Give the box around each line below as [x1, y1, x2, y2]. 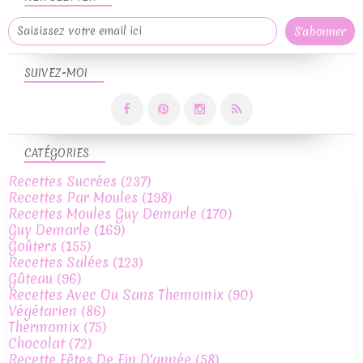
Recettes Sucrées [8, 172, 117, 191]
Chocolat [8, 334, 65, 353]
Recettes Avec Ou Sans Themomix [8, 285, 224, 305]
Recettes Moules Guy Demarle [8, 204, 197, 224]
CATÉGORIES [24, 146, 89, 161]
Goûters [8, 237, 57, 256]
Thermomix [8, 318, 79, 337]
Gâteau [8, 269, 53, 288]
